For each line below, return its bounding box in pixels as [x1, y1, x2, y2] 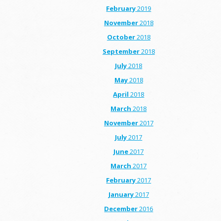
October [107, 32, 135, 41]
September [102, 46, 140, 56]
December [104, 204, 138, 213]
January [108, 189, 134, 199]
